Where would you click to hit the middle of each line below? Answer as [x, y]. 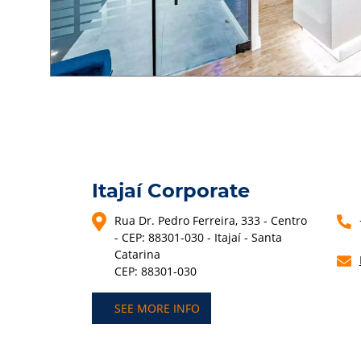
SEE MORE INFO [158, 309]
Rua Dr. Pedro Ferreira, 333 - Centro [211, 221]
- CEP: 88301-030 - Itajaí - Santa [199, 238]
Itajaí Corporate [171, 191]
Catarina [138, 255]
